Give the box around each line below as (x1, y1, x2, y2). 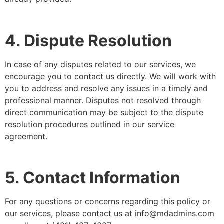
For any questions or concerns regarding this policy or (5, 196, 210, 207)
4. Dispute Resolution (5, 30, 172, 50)
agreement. (5, 131, 47, 141)
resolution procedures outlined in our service (5, 119, 174, 129)
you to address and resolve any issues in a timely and (5, 83, 208, 93)
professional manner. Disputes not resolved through (5, 95, 201, 105)
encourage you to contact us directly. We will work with (5, 71, 216, 81)
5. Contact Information (5, 168, 180, 188)
